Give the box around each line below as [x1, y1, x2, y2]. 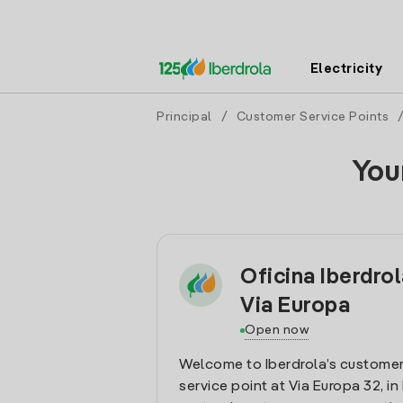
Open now [245, 324, 309, 336]
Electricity [309, 62, 383, 76]
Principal [157, 111, 212, 123]
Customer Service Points [236, 111, 389, 123]
